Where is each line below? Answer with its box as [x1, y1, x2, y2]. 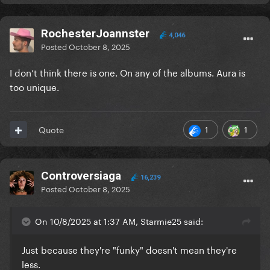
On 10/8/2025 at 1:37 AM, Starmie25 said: [35, 214, 203, 228]
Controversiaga [41, 169, 121, 183]
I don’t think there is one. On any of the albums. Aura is [10, 64, 245, 80]
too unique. [10, 79, 59, 94]
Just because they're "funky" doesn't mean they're [22, 242, 237, 257]
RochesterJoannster [41, 27, 149, 41]
